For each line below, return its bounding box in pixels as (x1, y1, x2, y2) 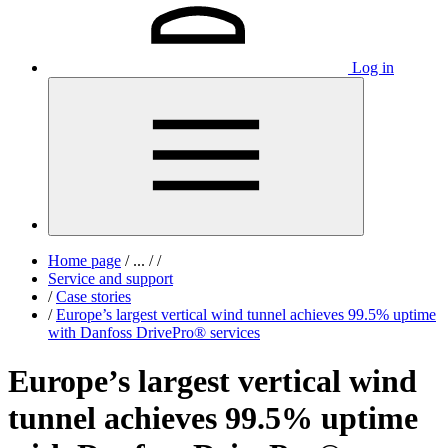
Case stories (56, 288, 131, 305)
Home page (48, 252, 121, 269)
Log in (352, 59, 394, 76)
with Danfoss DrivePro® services (48, 324, 260, 341)
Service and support (48, 270, 173, 287)
